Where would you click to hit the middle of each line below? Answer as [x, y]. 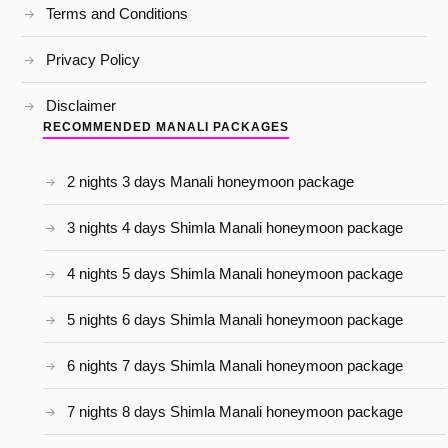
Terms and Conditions [117, 14]
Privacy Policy [93, 60]
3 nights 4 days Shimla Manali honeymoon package [234, 228]
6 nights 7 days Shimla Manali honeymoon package [234, 366]
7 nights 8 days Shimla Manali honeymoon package [234, 412]
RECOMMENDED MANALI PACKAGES [165, 127]
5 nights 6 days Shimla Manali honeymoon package [234, 320]
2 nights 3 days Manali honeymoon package [210, 182]
